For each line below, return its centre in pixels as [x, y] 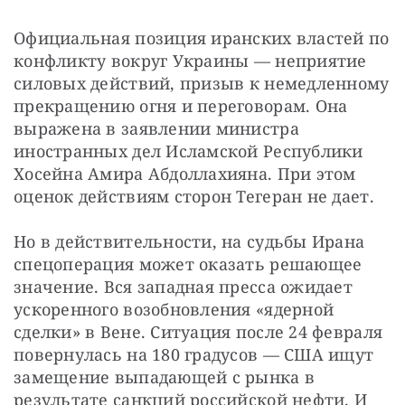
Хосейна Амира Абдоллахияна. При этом [185, 174]
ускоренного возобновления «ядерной [174, 310]
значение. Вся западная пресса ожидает [183, 287]
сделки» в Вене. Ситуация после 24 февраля [198, 332]
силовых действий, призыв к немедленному [202, 84]
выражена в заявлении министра [156, 129]
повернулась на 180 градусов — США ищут [194, 355]
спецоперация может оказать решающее [188, 264]
